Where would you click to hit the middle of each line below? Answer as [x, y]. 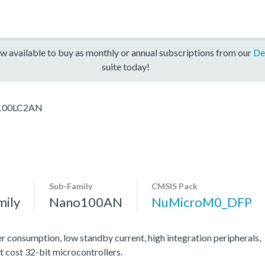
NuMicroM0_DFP [202, 202]
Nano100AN [86, 202]
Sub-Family [71, 186]
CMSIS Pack [174, 186]
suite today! [125, 66]
